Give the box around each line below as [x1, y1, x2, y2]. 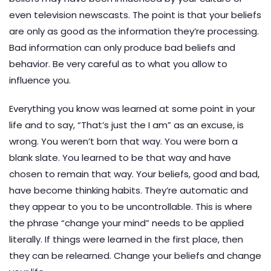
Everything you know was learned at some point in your [9, 102, 255, 115]
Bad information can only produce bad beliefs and [9, 41, 235, 54]
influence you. [9, 74, 71, 87]
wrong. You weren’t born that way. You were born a [9, 135, 238, 148]
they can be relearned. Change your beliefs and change [9, 249, 261, 262]
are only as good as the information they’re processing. [9, 25, 259, 38]
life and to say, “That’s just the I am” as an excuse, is [9, 119, 244, 131]
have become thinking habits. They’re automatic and [9, 184, 248, 197]
